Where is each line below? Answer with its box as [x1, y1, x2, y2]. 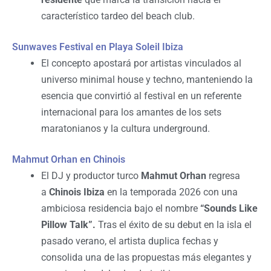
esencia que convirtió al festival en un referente [41, 90, 241, 102]
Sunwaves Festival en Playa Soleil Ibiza [12, 41, 186, 53]
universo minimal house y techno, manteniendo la [41, 73, 253, 85]
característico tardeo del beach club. [41, 10, 195, 22]
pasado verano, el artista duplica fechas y [41, 235, 218, 247]
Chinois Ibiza [49, 186, 105, 198]
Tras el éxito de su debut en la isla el [98, 218, 252, 230]
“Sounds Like [200, 202, 258, 214]
